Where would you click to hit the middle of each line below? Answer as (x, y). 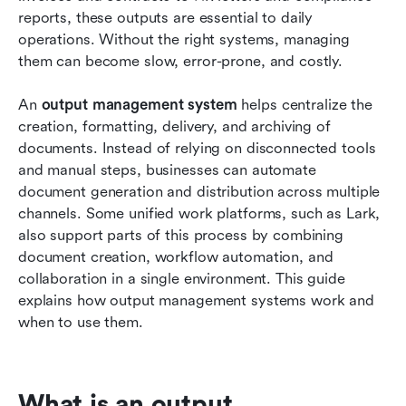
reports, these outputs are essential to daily (166, 17)
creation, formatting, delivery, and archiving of (174, 126)
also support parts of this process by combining (181, 235)
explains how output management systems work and (196, 300)
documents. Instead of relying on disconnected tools (197, 148)
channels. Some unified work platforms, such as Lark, (199, 213)
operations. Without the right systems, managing (184, 39)
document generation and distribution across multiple (199, 191)
